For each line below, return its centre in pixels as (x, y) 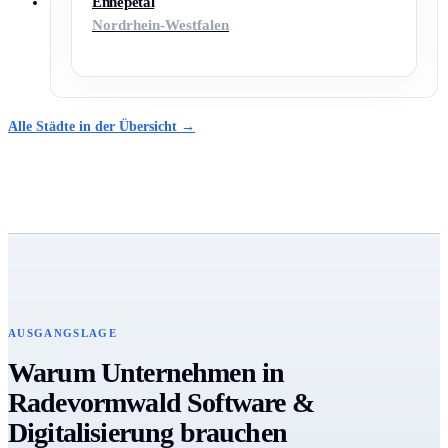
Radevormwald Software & (161, 403)
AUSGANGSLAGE (62, 333)
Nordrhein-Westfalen (160, 25)
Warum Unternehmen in (146, 373)
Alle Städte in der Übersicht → (101, 127)
